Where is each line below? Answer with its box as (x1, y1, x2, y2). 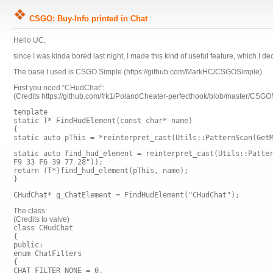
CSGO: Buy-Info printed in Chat (27, 14, 147, 23)
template (13, 108, 48, 116)
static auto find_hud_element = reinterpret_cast (13, 149, 214, 158)
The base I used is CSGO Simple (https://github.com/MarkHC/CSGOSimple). (13, 68, 264, 76)
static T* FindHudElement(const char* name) (13, 116, 193, 125)
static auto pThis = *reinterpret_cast (13, 133, 171, 142)
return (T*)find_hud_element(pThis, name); (13, 166, 188, 175)
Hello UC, (13, 36, 46, 44)
